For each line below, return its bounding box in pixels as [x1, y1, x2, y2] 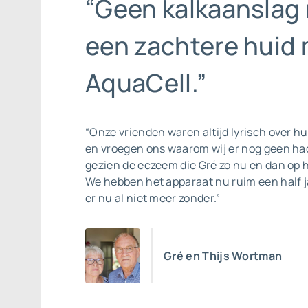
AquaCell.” [85, 66, 207, 100]
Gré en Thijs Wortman [164, 248, 283, 263]
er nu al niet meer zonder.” [85, 190, 221, 206]
